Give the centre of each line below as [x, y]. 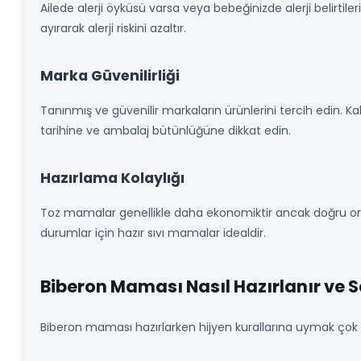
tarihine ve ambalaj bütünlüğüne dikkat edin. [166, 131]
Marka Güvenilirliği [110, 76]
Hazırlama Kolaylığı [112, 178]
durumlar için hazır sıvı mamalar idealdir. [153, 233]
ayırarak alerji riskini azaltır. [113, 28]
